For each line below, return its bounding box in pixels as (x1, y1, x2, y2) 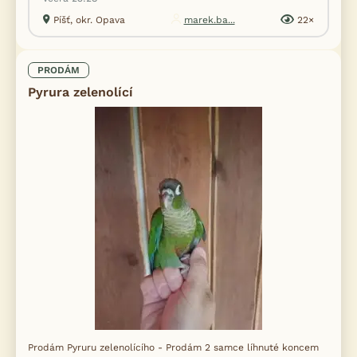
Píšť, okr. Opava (53, 14, 125, 26)
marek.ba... (183, 14, 235, 26)
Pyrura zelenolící (28, 84, 133, 100)
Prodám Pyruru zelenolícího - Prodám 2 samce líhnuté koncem (28, 342, 319, 354)
